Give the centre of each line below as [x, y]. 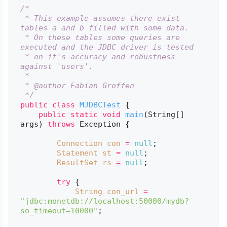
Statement [77, 153]
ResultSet [77, 162]
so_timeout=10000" [59, 211]
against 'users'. [56, 66]
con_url [123, 191]
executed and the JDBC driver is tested [107, 47]
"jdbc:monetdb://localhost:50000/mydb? [104, 201]
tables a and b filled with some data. [104, 28]
